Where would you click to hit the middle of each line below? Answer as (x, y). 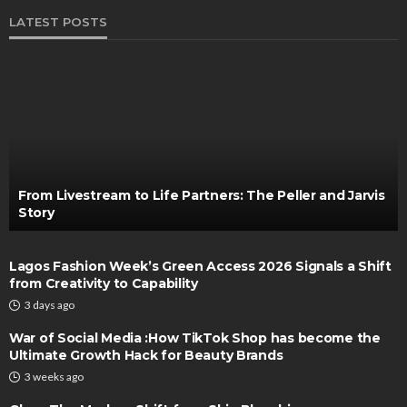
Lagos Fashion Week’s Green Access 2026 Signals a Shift (200, 266)
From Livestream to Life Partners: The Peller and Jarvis (202, 195)
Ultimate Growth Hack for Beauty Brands (146, 355)
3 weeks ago (54, 377)
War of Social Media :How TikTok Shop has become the (195, 338)
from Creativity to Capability (104, 283)
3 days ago (50, 305)
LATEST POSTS (58, 22)
